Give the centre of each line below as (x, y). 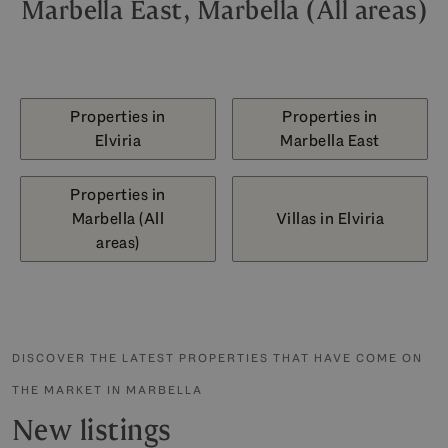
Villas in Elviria (330, 218)
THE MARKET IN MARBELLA (107, 389)
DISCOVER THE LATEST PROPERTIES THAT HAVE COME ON (217, 357)
